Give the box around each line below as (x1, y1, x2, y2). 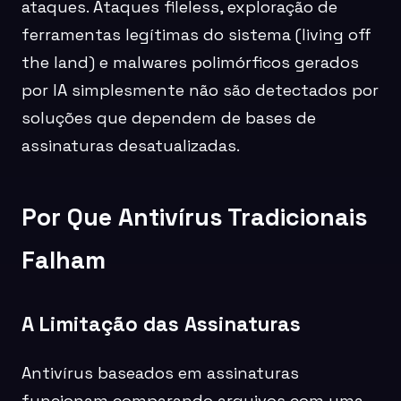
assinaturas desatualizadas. (21, 135, 240, 157)
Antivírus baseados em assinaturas (21, 362, 299, 383)
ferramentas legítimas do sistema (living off (21, 24, 371, 46)
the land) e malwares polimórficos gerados (21, 52, 359, 73)
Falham (21, 243, 106, 276)
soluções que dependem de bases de (21, 107, 316, 129)
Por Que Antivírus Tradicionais (21, 200, 367, 233)
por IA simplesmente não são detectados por (21, 80, 379, 101)
